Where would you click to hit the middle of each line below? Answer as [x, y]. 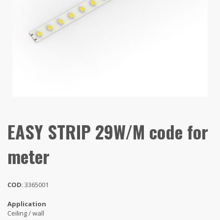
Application [27, 204]
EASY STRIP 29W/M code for [108, 131]
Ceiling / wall [26, 213]
